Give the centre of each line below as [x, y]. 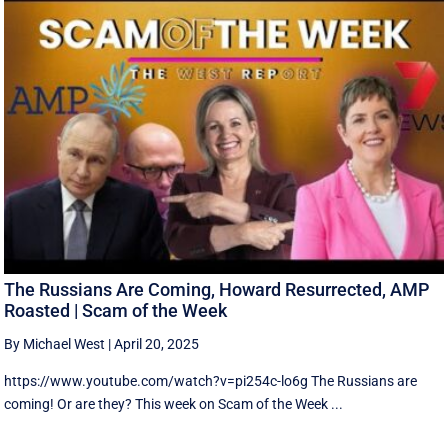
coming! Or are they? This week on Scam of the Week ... [174, 404]
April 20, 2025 [157, 344]
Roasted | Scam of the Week [116, 311]
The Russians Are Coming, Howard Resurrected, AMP [217, 290]
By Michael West [55, 344]
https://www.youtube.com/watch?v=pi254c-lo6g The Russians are [211, 381]
